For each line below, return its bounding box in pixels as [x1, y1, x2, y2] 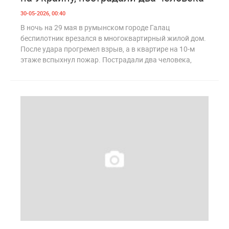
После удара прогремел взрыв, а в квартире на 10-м [20, 43, 195, 54]
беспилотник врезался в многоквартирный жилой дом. [20, 33, 206, 43]
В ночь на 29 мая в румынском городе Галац [20, 22, 170, 32]
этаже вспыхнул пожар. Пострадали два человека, [20, 54, 192, 64]
